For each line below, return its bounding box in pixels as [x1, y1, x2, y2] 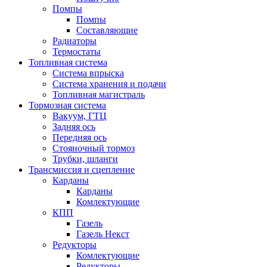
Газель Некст [76, 229, 129, 239]
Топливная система [29, 57, 107, 67]
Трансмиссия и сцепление [29, 164, 135, 175]
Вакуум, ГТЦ [52, 111, 107, 121]
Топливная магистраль [52, 89, 145, 100]
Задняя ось [52, 122, 95, 132]
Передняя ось [52, 132, 107, 142]
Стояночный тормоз [52, 143, 135, 153]
